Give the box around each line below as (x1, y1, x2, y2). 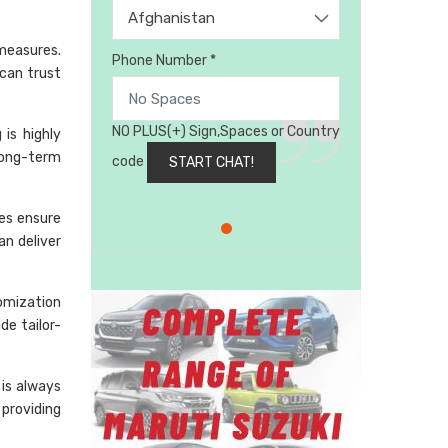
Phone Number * (112, 52, 216, 70)
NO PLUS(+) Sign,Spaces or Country (112, 123, 340, 141)
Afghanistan (128, 9, 215, 28)
